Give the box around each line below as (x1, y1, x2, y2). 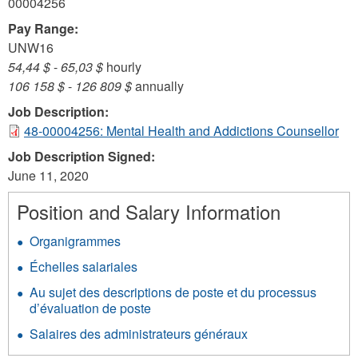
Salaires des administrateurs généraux (30, 324, 248, 343)
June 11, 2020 (8, 166, 89, 185)
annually (132, 77, 184, 95)
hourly (103, 58, 141, 76)
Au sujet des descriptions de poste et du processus (30, 283, 316, 301)
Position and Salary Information (17, 197, 280, 225)
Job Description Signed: (8, 147, 158, 165)
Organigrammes (30, 232, 121, 250)
